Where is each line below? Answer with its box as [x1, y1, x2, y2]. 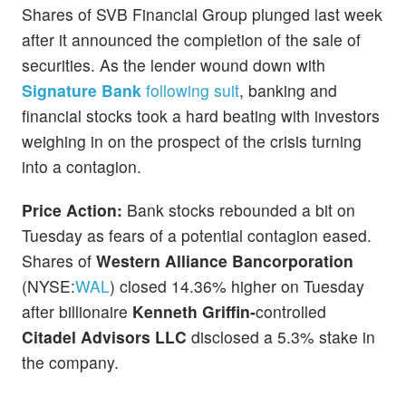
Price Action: [22, 198, 122, 221]
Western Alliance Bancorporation [96, 248, 353, 272]
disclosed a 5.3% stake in [187, 324, 375, 348]
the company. [22, 350, 119, 373]
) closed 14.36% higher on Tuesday [110, 274, 364, 297]
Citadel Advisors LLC [22, 324, 187, 348]
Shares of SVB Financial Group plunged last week [22, 3, 382, 26]
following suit [141, 79, 239, 102]
